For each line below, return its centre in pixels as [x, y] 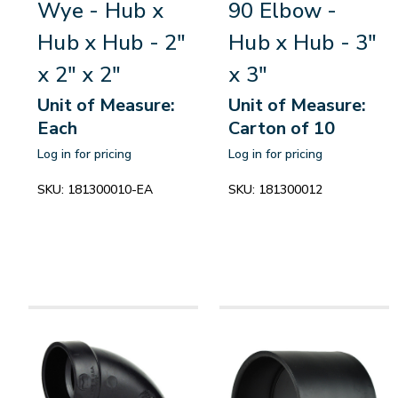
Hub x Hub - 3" [303, 43]
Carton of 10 [282, 129]
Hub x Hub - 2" [112, 43]
